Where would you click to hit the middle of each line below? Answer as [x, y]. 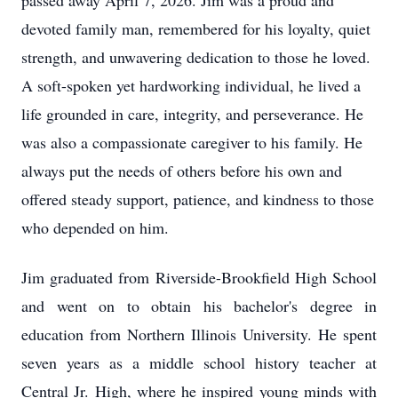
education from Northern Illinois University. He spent [199, 334]
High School [333, 277]
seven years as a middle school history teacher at [199, 362]
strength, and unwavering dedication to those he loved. [196, 57]
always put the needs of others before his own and [182, 171]
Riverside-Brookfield [222, 277]
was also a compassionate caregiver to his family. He [192, 142]
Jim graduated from [88, 277]
